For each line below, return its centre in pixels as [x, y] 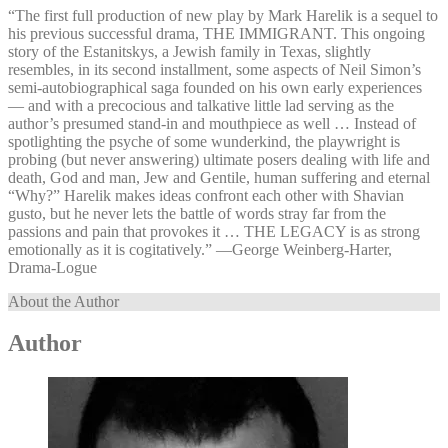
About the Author [63, 301]
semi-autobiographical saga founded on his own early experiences [215, 87]
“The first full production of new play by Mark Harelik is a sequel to [223, 15]
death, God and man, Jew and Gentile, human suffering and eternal [219, 177]
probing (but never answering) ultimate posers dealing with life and [219, 159]
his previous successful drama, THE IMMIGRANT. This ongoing [216, 33]
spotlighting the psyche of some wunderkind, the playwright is [204, 141]
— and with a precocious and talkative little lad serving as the [201, 105]
